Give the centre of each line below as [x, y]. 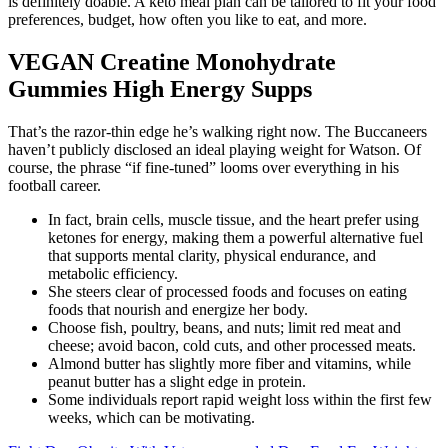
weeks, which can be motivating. [151, 417]
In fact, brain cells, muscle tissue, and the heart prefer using [233, 219]
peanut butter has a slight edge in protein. [177, 381]
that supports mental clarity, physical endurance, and [212, 255]
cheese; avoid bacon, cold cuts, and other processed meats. [232, 345]
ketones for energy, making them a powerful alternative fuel [235, 237]
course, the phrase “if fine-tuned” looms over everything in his [203, 167]
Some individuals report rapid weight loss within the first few [240, 399]
